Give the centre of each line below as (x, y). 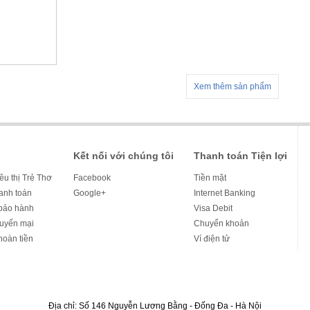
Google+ (90, 193)
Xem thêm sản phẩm (232, 86)
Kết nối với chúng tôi (124, 156)
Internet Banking (225, 193)
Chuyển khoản (221, 224)
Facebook (92, 178)
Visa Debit (213, 208)
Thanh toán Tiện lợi (240, 156)
